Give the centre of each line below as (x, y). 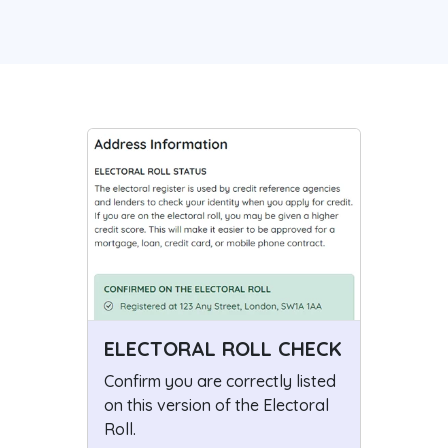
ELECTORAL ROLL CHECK (222, 349)
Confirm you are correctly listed (219, 381)
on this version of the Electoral (216, 405)
